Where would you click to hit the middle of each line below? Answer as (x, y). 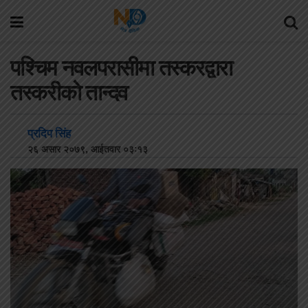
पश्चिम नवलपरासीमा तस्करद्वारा (121, 67)
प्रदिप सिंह (49, 132)
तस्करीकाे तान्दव (69, 92)
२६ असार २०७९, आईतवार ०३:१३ (84, 148)
